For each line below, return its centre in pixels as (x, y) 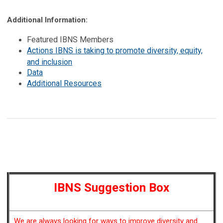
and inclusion (50, 61)
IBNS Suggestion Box (111, 187)
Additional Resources (64, 83)
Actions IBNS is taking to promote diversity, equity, (115, 50)
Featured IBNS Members (70, 39)
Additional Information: (47, 20)
